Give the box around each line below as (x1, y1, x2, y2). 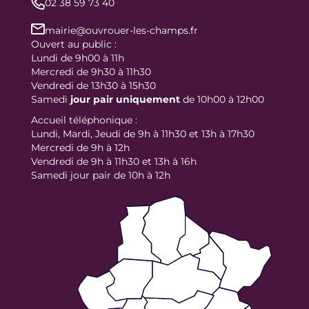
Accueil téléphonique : (31, 113, 137, 126)
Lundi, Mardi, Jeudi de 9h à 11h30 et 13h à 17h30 (31, 127, 255, 140)
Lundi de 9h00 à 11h (31, 51, 124, 64)
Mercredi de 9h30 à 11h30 (31, 65, 151, 78)
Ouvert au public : (31, 37, 117, 50)
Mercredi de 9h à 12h (31, 141, 130, 154)
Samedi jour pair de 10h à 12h (31, 168, 170, 181)
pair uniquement (93, 92, 180, 106)
